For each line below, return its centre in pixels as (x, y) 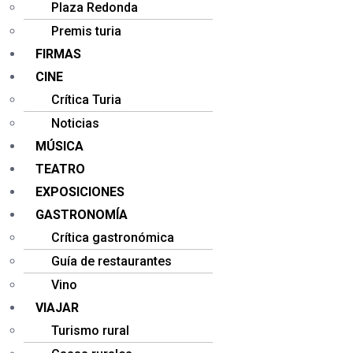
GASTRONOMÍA (82, 215)
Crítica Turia (86, 100)
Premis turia (86, 31)
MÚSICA (59, 146)
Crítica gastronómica (113, 238)
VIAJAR (57, 308)
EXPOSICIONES (80, 192)
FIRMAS (58, 54)
